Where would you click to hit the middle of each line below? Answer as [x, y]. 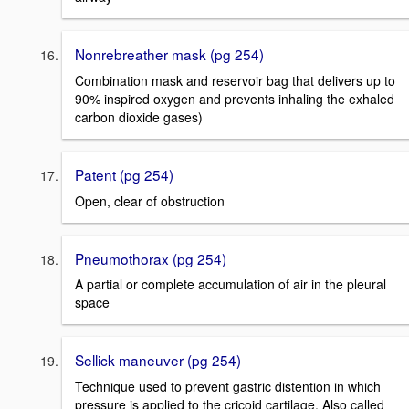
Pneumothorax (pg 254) [151, 258]
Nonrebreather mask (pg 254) [169, 54]
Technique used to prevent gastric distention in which [228, 387]
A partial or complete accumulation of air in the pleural [231, 284]
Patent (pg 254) [124, 174]
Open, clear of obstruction [150, 200]
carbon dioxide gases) [139, 117]
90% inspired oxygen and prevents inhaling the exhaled [235, 99]
